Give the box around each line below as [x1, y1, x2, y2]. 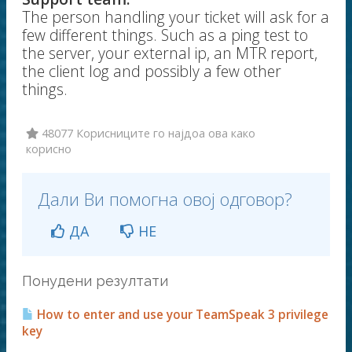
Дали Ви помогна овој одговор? [38, 187, 292, 211]
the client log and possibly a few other [22, 60, 281, 82]
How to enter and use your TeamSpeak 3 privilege [34, 306, 328, 323]
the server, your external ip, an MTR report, [22, 42, 317, 64]
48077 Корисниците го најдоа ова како [38, 126, 255, 141]
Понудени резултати [22, 273, 168, 289]
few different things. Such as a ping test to [22, 24, 308, 46]
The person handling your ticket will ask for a [22, 6, 329, 27]
